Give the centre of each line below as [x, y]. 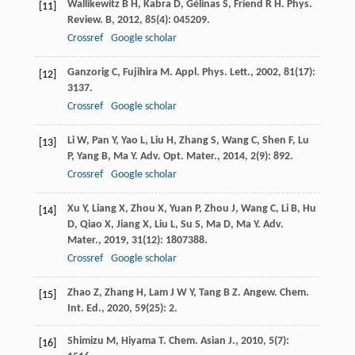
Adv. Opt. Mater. [178, 157]
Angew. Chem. [276, 293]
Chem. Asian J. [202, 342]
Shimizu [85, 342]
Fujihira [140, 73]
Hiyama [138, 342]
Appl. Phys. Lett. [212, 73]
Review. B [89, 21]
